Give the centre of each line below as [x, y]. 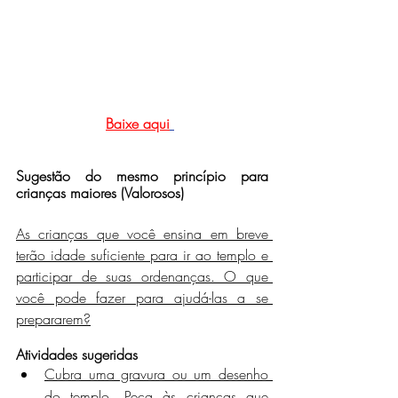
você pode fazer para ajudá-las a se [142, 297]
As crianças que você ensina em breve [142, 233]
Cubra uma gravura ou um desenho [156, 374]
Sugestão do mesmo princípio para [142, 175]
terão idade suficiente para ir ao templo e [142, 255]
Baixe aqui [138, 123]
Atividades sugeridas [77, 354]
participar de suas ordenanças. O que [142, 276]
